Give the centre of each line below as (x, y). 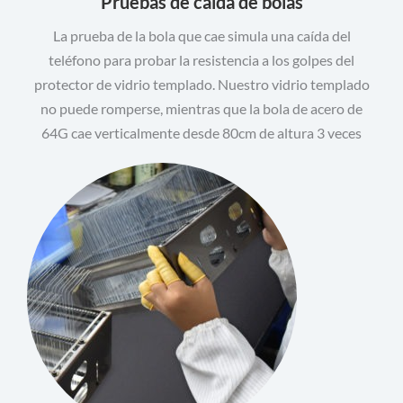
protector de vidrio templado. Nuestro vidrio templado (201, 84)
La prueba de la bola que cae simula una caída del (201, 36)
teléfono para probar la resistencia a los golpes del (201, 60)
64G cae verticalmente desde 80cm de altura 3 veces (201, 133)
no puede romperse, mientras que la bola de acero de (201, 108)
